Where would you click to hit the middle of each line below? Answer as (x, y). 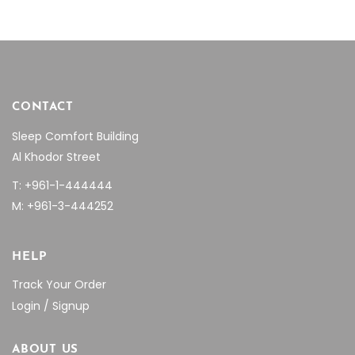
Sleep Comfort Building (75, 136)
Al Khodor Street (56, 157)
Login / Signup (51, 306)
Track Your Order (59, 284)
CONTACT (43, 107)
